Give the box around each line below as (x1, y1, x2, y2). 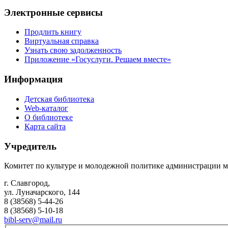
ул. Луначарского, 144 (4, 188, 80, 197)
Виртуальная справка (24, 37, 99, 46)
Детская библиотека (24, 94, 94, 103)
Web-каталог (24, 103, 68, 112)
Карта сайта (24, 122, 66, 131)
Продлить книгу (24, 27, 81, 37)
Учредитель (4, 140, 56, 152)
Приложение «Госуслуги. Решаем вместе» (24, 55, 171, 64)
